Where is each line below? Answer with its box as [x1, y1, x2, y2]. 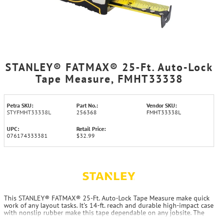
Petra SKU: [7, 102, 33, 109]
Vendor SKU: [146, 102, 177, 109]
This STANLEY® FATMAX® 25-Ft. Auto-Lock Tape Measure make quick [4, 194, 210, 202]
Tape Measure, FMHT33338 [35, 72, 183, 86]
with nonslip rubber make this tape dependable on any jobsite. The [4, 208, 204, 217]
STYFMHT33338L [7, 109, 51, 116]
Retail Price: [76, 125, 106, 132]
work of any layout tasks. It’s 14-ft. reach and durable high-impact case [4, 201, 214, 210]
